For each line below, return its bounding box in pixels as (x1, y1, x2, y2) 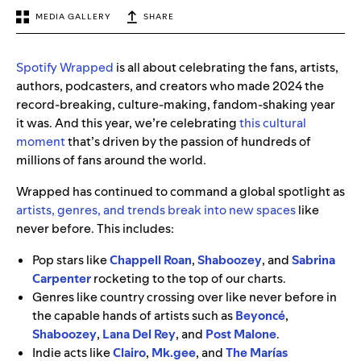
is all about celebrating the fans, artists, (114, 59, 338, 77)
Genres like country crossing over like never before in (32, 288, 337, 306)
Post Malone (205, 326, 276, 343)
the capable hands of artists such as (32, 307, 235, 325)
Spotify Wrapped (16, 59, 114, 77)
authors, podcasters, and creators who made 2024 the (16, 77, 324, 95)
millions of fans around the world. (16, 151, 206, 169)
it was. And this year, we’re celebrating (16, 114, 239, 132)
